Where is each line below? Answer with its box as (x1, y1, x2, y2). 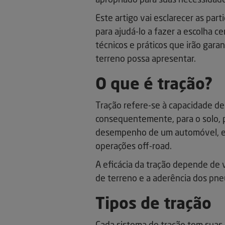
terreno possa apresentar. (95, 55, 196, 64)
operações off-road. (95, 142, 172, 152)
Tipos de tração (95, 197, 211, 213)
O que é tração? (95, 77, 212, 94)
